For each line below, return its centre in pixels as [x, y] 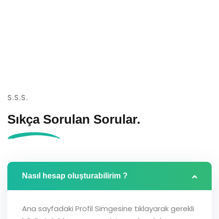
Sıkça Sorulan [50, 119]
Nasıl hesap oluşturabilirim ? [75, 176]
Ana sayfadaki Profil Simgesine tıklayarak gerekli [108, 208]
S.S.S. [18, 98]
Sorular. [117, 119]
